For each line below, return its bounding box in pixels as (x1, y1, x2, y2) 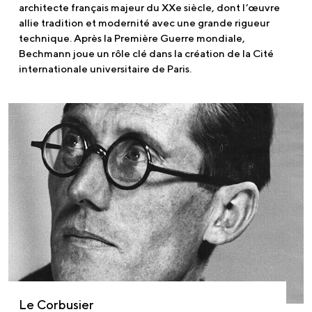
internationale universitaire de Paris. (19, 62, 192, 75)
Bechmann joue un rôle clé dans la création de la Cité (19, 47, 274, 59)
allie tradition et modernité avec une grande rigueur (19, 16, 270, 29)
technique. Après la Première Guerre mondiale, (19, 31, 245, 44)
